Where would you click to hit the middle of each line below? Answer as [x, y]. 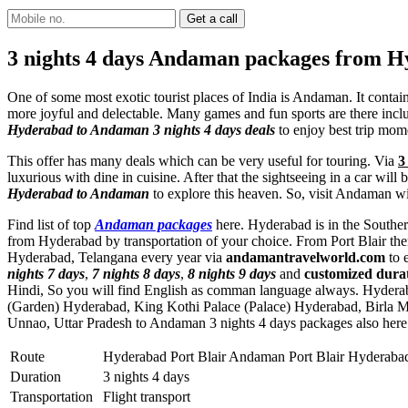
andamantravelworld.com [306, 257]
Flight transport [147, 396]
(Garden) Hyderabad [67, 306]
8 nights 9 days [232, 273]
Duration [36, 376]
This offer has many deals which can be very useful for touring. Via [203, 160]
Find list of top [51, 224]
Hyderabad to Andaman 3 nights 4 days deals [141, 129]
